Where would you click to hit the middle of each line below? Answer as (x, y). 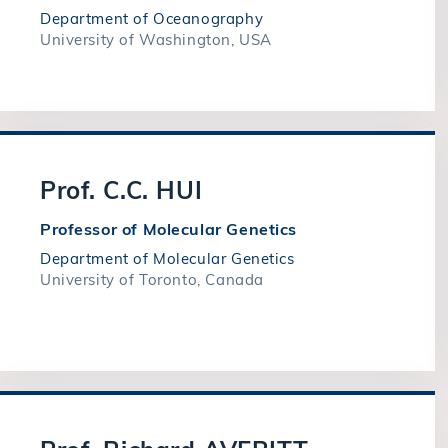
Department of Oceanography (152, 18)
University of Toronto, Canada (152, 279)
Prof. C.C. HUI (121, 190)
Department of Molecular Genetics (167, 258)
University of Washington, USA (156, 39)
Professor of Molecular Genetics (168, 229)
